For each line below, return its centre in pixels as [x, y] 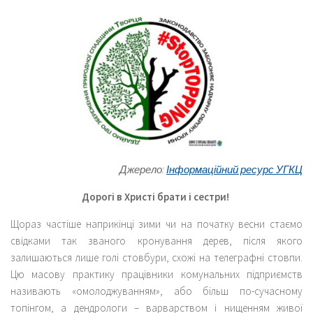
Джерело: [143, 169]
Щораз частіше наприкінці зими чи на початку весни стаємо [156, 224]
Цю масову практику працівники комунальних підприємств [156, 274]
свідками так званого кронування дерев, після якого [156, 240]
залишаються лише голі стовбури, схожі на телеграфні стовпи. [156, 257]
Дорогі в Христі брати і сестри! [156, 196]
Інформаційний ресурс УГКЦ [234, 169]
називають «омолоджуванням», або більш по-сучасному [156, 291]
